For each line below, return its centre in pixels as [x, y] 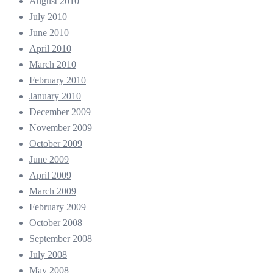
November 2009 [61, 127]
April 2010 [50, 48]
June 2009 [49, 159]
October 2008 [56, 222]
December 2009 [60, 112]
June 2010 [49, 32]
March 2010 [53, 64]
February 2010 [58, 80]
